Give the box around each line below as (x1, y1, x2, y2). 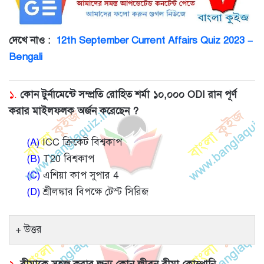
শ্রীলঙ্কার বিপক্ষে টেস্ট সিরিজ (40, 186, 148, 199)
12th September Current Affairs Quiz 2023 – (56, 34, 253, 47)
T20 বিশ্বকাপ (40, 153, 94, 166)
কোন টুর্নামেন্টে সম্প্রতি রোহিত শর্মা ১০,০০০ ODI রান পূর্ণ (20, 88, 236, 101)
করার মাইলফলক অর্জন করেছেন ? (9, 105, 138, 118)
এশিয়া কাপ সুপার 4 (40, 169, 118, 182)
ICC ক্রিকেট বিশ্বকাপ (39, 136, 122, 149)
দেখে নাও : (9, 34, 56, 47)
